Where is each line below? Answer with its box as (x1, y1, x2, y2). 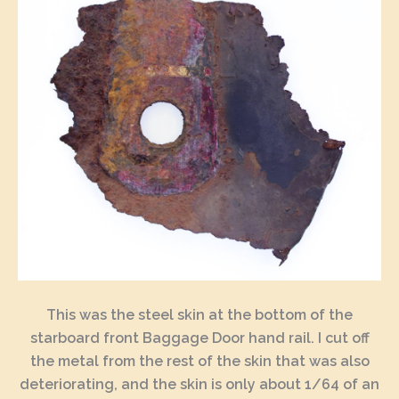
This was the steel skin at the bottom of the (46, 305, 353, 323)
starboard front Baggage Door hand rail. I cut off (29, 329, 370, 346)
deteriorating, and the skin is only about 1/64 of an (20, 375, 379, 393)
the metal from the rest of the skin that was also (29, 352, 370, 370)
